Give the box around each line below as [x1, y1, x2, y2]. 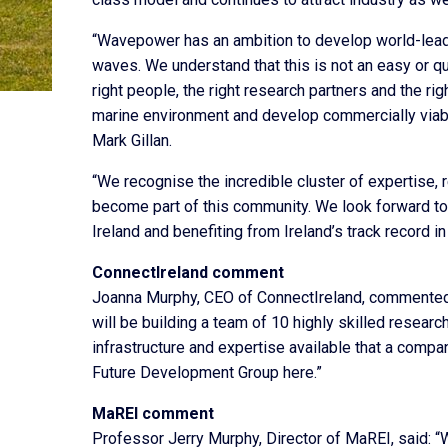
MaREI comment [92, 404, 214, 423]
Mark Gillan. [92, 131, 172, 150]
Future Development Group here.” [92, 363, 322, 382]
